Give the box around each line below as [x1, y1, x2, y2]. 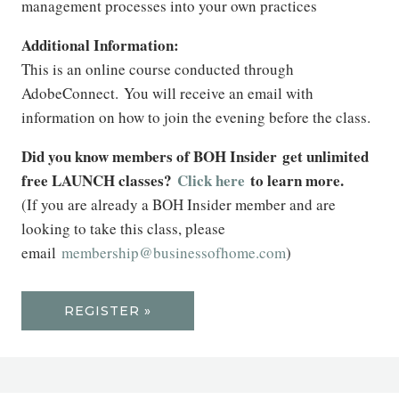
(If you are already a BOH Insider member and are [21, 194, 336, 215]
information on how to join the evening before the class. [21, 107, 370, 127]
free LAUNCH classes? [21, 169, 177, 191]
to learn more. [245, 169, 349, 191]
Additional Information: [21, 34, 179, 56]
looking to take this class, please [21, 218, 225, 239]
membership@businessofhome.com [61, 242, 286, 263]
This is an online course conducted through [21, 59, 294, 79]
